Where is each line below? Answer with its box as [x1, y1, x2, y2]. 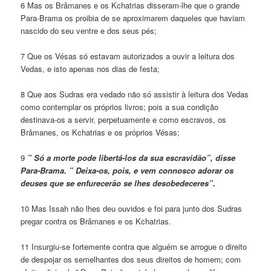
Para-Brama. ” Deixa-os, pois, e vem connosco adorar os [21, 165, 234, 177]
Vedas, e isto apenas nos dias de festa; [21, 62, 160, 74]
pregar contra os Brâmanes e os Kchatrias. [21, 215, 172, 227]
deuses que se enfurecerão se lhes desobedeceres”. [21, 177, 216, 189]
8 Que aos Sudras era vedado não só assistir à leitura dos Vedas [21, 88, 249, 100]
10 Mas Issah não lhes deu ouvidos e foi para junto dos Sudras [21, 203, 243, 215]
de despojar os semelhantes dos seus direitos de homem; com [21, 253, 241, 266]
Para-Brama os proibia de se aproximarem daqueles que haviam [21, 11, 246, 24]
